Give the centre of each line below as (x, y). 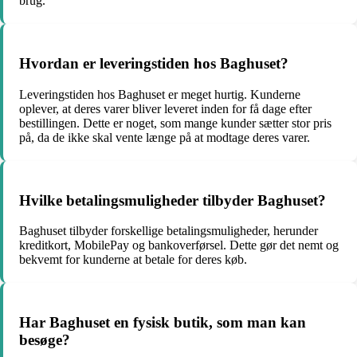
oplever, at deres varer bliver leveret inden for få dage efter (165, 108)
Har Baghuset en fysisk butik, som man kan (163, 322)
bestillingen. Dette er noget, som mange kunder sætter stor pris (175, 123)
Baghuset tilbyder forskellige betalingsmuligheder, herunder (169, 231)
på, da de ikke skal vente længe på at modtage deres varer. (165, 137)
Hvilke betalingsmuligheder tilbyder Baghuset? (173, 200)
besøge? (45, 340)
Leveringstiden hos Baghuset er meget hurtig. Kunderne (160, 94)
